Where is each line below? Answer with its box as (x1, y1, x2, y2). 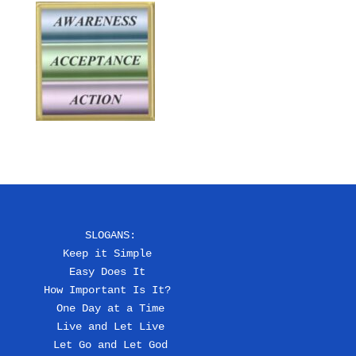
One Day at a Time (56, 302, 164, 315)
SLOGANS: (84, 229, 136, 242)
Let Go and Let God (52, 339, 168, 352)
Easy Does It (68, 265, 152, 279)
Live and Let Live (56, 320, 164, 334)
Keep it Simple (62, 247, 158, 261)
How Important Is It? (43, 284, 177, 297)
